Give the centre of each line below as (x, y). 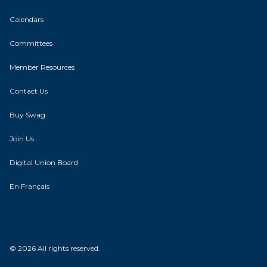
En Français (30, 186)
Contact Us (29, 91)
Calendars (27, 19)
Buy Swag (27, 114)
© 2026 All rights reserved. (55, 248)
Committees (31, 43)
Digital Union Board (44, 162)
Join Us (22, 138)
